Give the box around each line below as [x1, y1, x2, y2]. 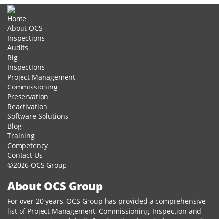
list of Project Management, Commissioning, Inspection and [7, 206, 201, 216]
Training [7, 131, 35, 140]
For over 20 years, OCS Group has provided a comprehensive [7, 196, 206, 206]
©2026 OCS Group [7, 160, 67, 170]
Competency [7, 140, 48, 150]
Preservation [7, 91, 48, 101]
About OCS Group [7, 178, 103, 193]
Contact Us [7, 150, 43, 160]
